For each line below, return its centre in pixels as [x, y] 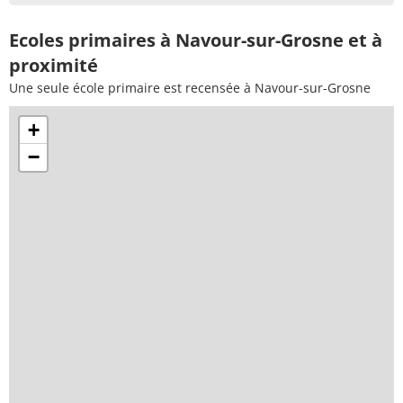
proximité [54, 65]
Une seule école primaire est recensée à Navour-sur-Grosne [190, 87]
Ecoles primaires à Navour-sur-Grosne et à [196, 40]
